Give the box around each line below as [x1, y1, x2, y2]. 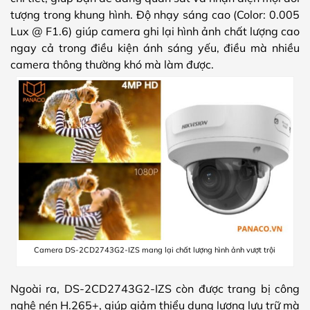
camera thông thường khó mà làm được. [10, 57, 214, 72]
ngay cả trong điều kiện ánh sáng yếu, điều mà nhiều [10, 41, 300, 55]
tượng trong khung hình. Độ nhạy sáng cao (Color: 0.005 [10, 8, 300, 22]
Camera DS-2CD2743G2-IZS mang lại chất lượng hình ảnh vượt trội [34, 245, 276, 255]
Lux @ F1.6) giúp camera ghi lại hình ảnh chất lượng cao [10, 24, 300, 39]
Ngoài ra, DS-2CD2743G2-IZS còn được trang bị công [10, 282, 300, 296]
